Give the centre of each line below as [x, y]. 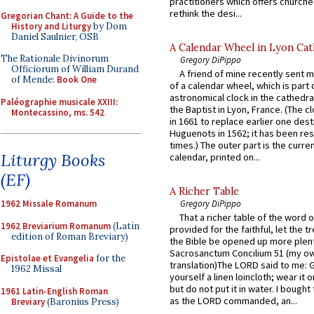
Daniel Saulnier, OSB [55, 36]
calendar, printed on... [215, 157]
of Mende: [34, 80]
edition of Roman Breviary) [70, 236]
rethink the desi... [206, 13]
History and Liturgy [51, 26]
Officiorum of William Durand [75, 69]
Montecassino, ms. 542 [58, 112]
